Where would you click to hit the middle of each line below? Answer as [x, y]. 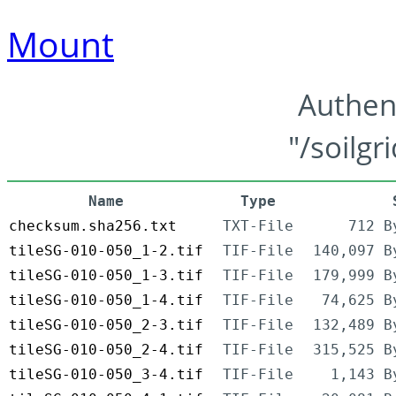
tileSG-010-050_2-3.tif [106, 325]
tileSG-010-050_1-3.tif [106, 276]
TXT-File [258, 226]
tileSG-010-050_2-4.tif [106, 350]
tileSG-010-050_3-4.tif [106, 375]
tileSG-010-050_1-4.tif [106, 301]
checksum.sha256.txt [93, 226]
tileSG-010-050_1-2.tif [106, 251]
